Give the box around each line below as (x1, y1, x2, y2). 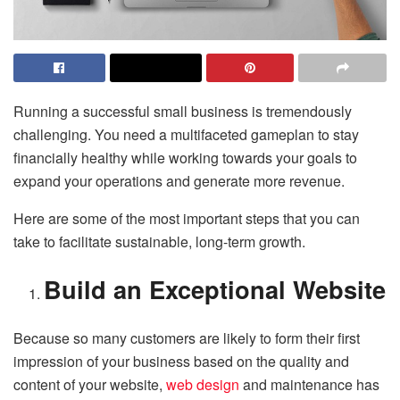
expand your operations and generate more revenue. (13, 170, 345, 191)
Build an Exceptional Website (44, 271, 387, 307)
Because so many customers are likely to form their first (13, 328, 360, 349)
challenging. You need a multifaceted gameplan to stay (13, 123, 359, 145)
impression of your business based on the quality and (13, 351, 349, 372)
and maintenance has (239, 374, 379, 396)
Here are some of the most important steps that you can (13, 207, 360, 229)
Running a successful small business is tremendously (13, 100, 352, 121)
